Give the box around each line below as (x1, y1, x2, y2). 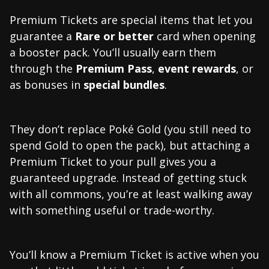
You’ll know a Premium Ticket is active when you (10, 247, 259, 262)
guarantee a (10, 28, 75, 43)
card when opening (154, 28, 256, 43)
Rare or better (75, 28, 154, 43)
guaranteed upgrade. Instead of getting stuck (10, 170, 247, 185)
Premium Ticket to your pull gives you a (10, 154, 216, 169)
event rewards (158, 61, 236, 76)
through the (10, 61, 76, 76)
